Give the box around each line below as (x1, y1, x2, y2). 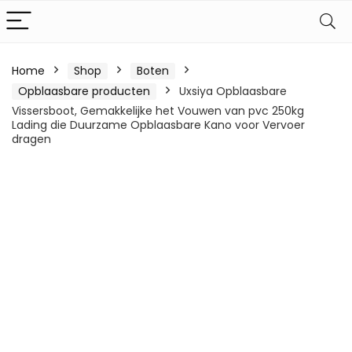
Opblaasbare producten (18, 83, 150, 99)
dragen (12, 131, 51, 147)
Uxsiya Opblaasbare (179, 83, 287, 99)
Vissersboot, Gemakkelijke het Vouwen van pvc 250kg (12, 103, 304, 119)
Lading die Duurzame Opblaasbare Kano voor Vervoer (12, 117, 305, 133)
